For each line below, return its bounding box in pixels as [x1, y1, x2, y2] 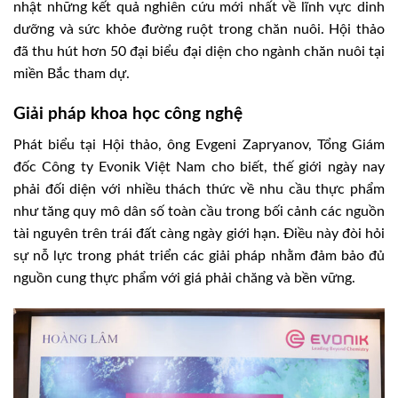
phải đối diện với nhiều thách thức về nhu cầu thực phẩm [13, 181, 385, 196]
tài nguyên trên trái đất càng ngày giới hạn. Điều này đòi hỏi [13, 226, 385, 241]
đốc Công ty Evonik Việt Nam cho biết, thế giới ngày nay [13, 159, 385, 174]
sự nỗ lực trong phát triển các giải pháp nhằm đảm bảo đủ [13, 248, 385, 263]
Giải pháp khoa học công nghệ [13, 106, 243, 123]
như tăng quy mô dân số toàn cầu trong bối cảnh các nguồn [13, 203, 385, 219]
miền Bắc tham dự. [13, 67, 130, 82]
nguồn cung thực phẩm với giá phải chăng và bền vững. [13, 270, 355, 285]
